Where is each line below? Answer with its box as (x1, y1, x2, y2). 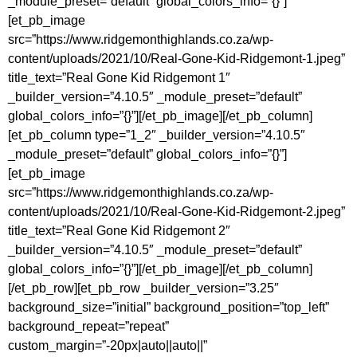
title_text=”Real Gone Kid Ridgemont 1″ (8, 70, 230, 84)
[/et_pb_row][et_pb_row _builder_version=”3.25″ (8, 280, 279, 295)
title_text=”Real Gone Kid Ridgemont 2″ (8, 223, 230, 237)
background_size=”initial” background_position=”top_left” (8, 300, 329, 314)
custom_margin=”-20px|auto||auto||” (8, 338, 207, 352)
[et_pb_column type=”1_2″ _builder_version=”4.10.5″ (8, 127, 305, 142)
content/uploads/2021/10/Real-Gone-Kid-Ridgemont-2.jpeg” (8, 204, 345, 218)
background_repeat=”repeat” (8, 319, 169, 333)
